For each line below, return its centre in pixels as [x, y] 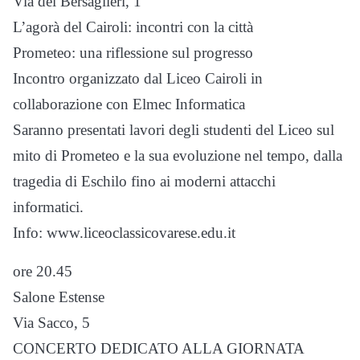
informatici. [48, 207]
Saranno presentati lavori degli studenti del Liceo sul [174, 130]
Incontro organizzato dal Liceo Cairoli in [138, 78]
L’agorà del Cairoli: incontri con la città [133, 27]
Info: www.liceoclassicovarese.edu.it [124, 233]
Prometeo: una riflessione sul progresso [133, 53]
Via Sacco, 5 [51, 323]
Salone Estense [59, 297]
